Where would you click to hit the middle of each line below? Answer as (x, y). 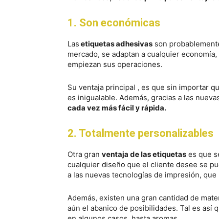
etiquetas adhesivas (116, 44)
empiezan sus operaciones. (115, 64)
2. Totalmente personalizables (141, 133)
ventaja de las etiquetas (144, 154)
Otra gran (85, 154)
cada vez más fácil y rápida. (117, 108)
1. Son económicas (114, 23)
